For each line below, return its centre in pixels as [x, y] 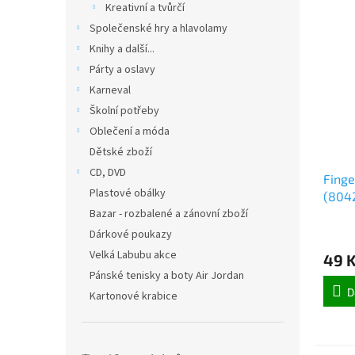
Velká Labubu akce [133, 255]
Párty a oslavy [122, 70]
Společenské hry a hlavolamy [158, 29]
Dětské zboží [121, 152]
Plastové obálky [128, 193]
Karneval [110, 90]
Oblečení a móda [130, 132]
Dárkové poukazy [131, 235]
